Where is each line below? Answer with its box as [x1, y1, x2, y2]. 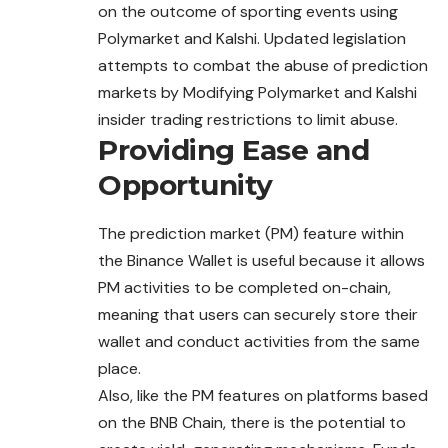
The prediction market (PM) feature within [98, 223, 404, 245]
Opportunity [98, 168, 273, 203]
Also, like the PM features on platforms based [98, 385, 428, 407]
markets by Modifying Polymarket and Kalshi [98, 82, 417, 104]
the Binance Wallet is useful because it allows [98, 250, 425, 272]
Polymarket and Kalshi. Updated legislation [98, 28, 406, 50]
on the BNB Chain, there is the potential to [98, 412, 406, 434]
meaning [98, 304, 163, 326]
